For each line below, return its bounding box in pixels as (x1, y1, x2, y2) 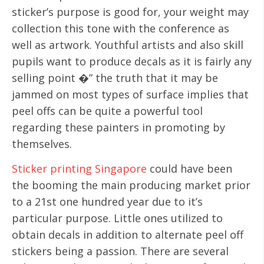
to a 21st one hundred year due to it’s (12, 194, 203, 209)
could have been (147, 161, 232, 176)
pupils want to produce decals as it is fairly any (12, 54, 252, 68)
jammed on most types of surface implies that (12, 87, 249, 101)
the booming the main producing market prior (12, 177, 250, 192)
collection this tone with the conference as (12, 21, 229, 35)
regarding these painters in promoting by (12, 120, 225, 134)
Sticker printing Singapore (12, 161, 147, 176)
